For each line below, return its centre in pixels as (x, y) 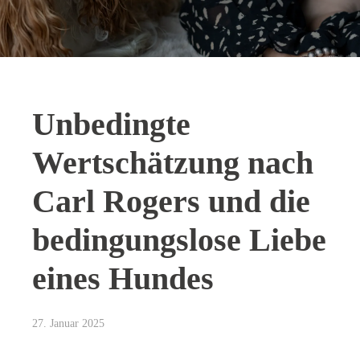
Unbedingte (111, 124)
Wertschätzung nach (173, 163)
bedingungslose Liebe (179, 240)
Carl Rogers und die (171, 201)
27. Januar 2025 (68, 323)
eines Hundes (123, 278)
